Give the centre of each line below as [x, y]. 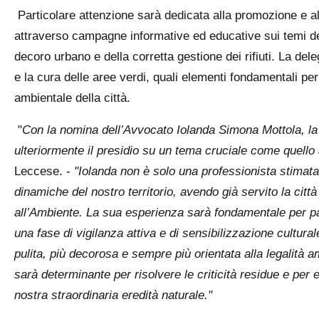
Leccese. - [44, 171]
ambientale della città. [72, 98]
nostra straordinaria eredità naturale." [113, 295]
